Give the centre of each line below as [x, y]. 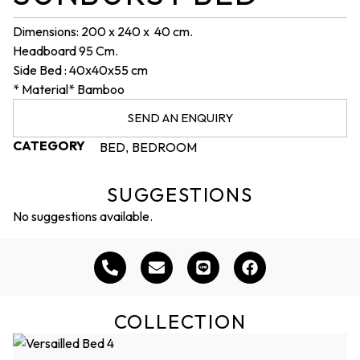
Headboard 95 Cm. [65, 50]
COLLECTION [180, 321]
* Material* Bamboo [69, 89]
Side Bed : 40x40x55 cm [80, 70]
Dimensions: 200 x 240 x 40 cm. [103, 31]
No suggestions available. [83, 216]
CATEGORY [49, 145]
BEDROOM [164, 147]
